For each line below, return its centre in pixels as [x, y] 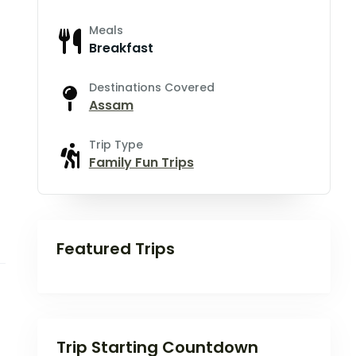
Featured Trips [115, 249]
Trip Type [116, 145]
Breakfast [121, 48]
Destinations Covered [151, 88]
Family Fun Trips [141, 163]
